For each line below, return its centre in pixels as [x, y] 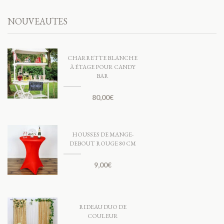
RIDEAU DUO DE [102, 207]
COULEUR [102, 216]
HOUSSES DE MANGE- [102, 135]
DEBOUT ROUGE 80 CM [102, 144]
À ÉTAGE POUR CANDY [102, 67]
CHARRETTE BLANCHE [102, 58]
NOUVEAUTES [37, 21]
